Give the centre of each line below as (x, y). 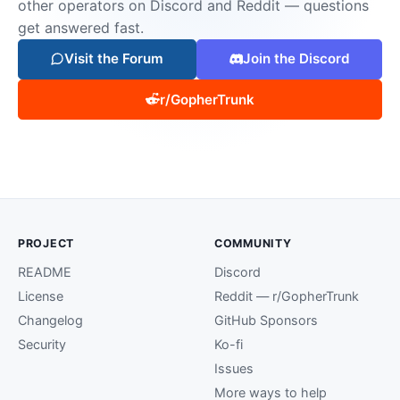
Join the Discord (296, 59)
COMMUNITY (253, 244)
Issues (234, 368)
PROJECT (46, 244)
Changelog (50, 320)
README (45, 271)
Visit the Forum (114, 59)
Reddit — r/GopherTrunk (287, 296)
